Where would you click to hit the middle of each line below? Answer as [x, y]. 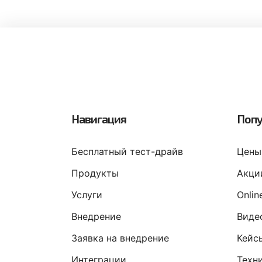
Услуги [87, 195]
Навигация [99, 119]
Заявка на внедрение [120, 238]
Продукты [95, 173]
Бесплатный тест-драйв [127, 151]
